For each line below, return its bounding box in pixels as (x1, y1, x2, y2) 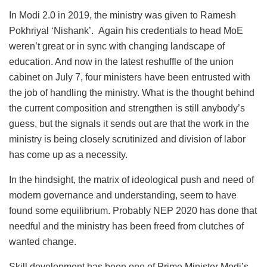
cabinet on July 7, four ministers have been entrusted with (9, 72, 250, 83)
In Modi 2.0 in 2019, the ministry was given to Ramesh (9, 10, 236, 21)
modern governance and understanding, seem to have (9, 190, 237, 201)
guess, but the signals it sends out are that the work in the (9, 119, 249, 129)
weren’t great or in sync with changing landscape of (9, 41, 225, 52)
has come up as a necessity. (9, 150, 128, 160)
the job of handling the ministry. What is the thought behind (9, 88, 254, 98)
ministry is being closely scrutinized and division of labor (9, 134, 246, 145)
